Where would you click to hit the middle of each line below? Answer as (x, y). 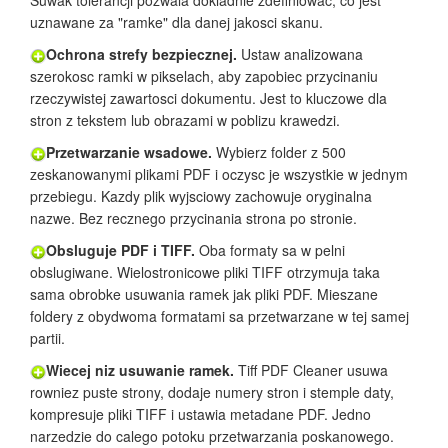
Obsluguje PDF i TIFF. (120, 250)
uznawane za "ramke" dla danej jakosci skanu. (176, 22)
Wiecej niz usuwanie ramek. (140, 370)
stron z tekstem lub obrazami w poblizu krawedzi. (185, 120)
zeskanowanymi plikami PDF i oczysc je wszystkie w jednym (219, 174)
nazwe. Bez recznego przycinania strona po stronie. (193, 218)
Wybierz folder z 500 (279, 152)
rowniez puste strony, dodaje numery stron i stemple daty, (212, 392)
